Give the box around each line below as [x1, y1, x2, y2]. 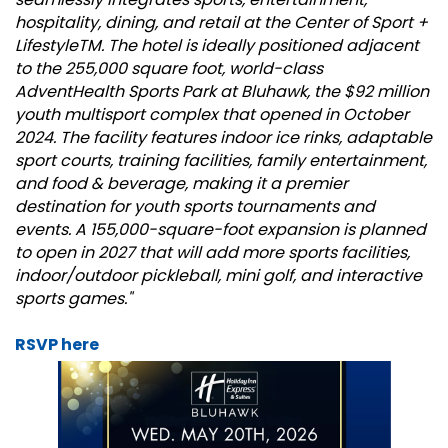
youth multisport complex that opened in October [15, 103, 409, 127]
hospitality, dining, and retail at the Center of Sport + [15, 11, 428, 35]
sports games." [15, 287, 132, 311]
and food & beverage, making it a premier [15, 172, 348, 196]
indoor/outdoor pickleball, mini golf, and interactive [15, 264, 422, 288]
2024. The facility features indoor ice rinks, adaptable [15, 126, 432, 150]
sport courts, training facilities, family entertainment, [15, 149, 427, 173]
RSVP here [15, 333, 99, 357]
